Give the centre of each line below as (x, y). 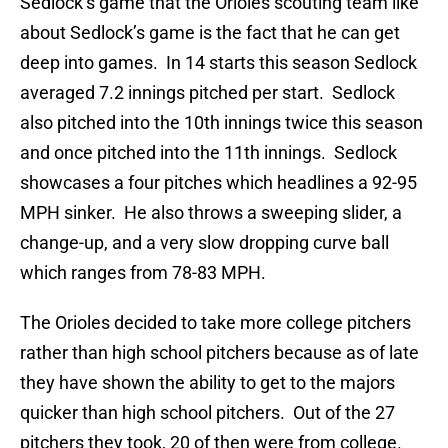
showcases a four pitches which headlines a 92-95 (218, 183)
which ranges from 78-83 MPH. (143, 273)
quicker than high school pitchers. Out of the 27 (207, 413)
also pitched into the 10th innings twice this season (221, 123)
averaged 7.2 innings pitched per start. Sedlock (207, 93)
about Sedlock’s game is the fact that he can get (210, 33)
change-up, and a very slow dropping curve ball (204, 243)
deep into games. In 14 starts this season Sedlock (218, 63)
